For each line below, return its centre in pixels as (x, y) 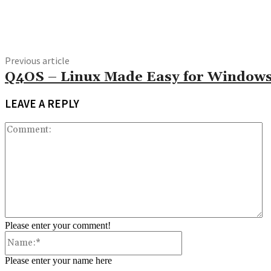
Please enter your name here (58, 260)
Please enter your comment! (58, 225)
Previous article (37, 61)
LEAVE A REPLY (42, 103)
